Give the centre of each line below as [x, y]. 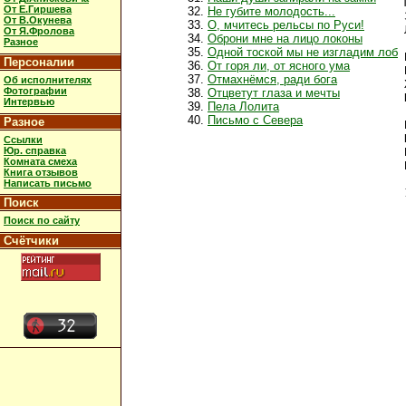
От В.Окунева [38, 20]
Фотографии [35, 90]
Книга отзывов [41, 172]
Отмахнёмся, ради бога [272, 79]
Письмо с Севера [255, 120]
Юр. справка [35, 150]
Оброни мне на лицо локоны [285, 38]
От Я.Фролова [39, 31]
